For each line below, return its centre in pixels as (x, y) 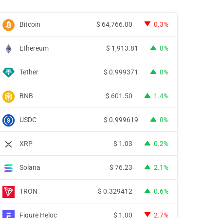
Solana (30, 167)
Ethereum (34, 48)
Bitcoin (30, 24)
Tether (29, 72)
